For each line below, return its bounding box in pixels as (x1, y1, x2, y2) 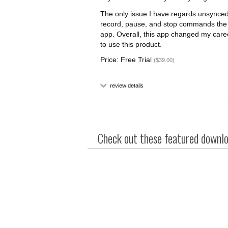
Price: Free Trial (100, 55, 154, 64)
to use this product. (100, 40, 162, 48)
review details (108, 82, 144, 89)
